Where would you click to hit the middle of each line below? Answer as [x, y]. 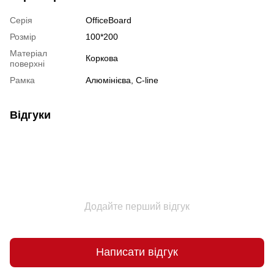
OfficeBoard [109, 20]
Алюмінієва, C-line [122, 80]
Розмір [23, 36]
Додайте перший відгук [137, 206]
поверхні [27, 63]
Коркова [102, 58]
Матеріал [28, 53]
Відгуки [30, 115]
